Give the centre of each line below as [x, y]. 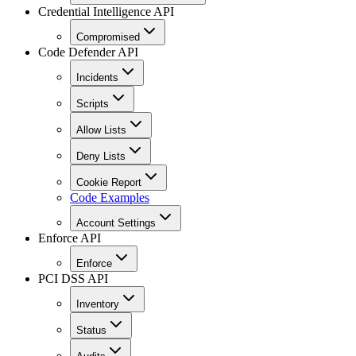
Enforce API [70, 238]
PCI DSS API [73, 278]
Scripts [93, 103]
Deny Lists [101, 156]
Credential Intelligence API [106, 11]
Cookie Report [109, 182]
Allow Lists [101, 130]
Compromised [108, 37]
